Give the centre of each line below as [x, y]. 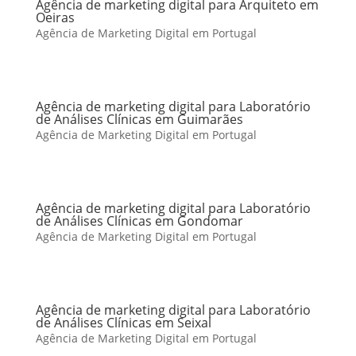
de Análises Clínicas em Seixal [123, 323]
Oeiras [55, 17]
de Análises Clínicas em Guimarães [139, 119]
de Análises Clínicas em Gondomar [139, 221]
